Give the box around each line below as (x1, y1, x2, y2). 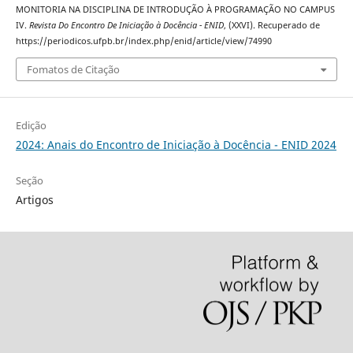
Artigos (15, 191, 54, 207)
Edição (15, 117, 46, 132)
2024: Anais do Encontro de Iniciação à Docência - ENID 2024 (15, 136, 336, 152)
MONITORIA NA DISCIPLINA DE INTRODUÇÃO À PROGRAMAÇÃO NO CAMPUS (15, 4, 335, 16)
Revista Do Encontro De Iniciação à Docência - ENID (28, 20, 224, 32)
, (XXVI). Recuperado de (223, 20, 320, 32)
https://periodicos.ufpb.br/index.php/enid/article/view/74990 (15, 35, 272, 47)
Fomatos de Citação (26, 61, 120, 76)
